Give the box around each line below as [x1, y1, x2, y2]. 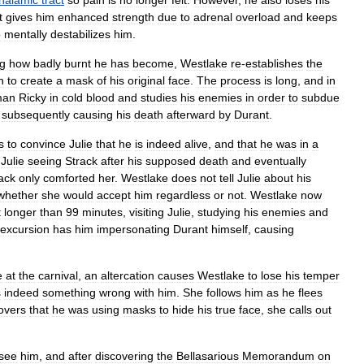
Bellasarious [176, 349, 239, 362]
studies [141, 91, 177, 104]
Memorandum [242, 349, 314, 362]
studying [197, 206, 240, 219]
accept [97, 188, 131, 201]
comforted [43, 171, 95, 184]
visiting [129, 206, 164, 219]
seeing [28, 154, 62, 167]
